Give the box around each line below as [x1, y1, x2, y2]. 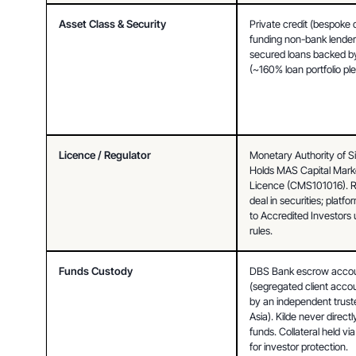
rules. [250, 223, 273, 237]
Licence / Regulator [59, 148, 152, 161]
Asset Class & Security [59, 17, 167, 30]
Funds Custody [59, 264, 133, 277]
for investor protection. [250, 339, 349, 353]
